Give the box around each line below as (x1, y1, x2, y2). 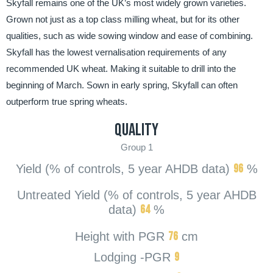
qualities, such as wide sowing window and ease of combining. (6, 30, 253, 41)
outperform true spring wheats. (6, 96, 127, 107)
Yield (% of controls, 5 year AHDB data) (15, 162, 230, 176)
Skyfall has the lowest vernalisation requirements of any (6, 47, 227, 58)
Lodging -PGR (94, 250, 171, 264)
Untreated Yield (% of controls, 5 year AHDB (16, 188, 257, 202)
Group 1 (120, 142, 153, 153)
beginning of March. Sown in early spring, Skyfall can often (6, 80, 238, 91)
